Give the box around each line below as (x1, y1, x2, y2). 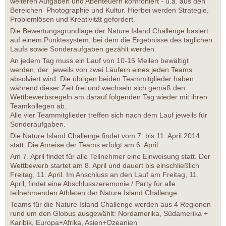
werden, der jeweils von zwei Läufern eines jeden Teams (10, 66, 192, 74)
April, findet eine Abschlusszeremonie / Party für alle (10, 180, 176, 188)
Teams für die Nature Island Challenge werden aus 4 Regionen (10, 200, 211, 209)
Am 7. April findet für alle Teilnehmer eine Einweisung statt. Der (10, 152, 210, 161)
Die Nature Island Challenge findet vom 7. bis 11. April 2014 (10, 132, 200, 140)
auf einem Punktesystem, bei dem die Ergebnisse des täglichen (10, 36, 212, 44)
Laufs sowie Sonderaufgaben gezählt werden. (10, 45, 156, 53)
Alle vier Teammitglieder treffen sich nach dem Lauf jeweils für (10, 111, 207, 120)
